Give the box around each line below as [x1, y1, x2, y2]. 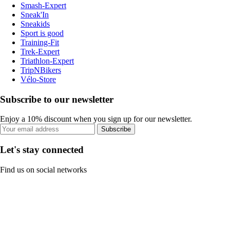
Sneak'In [21, 10, 49, 19]
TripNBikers [21, 65, 61, 74]
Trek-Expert [21, 47, 60, 56]
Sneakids [21, 19, 50, 28]
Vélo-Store [21, 74, 56, 84]
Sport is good [21, 28, 64, 37]
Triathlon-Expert [21, 56, 74, 65]
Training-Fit [21, 37, 59, 47]
